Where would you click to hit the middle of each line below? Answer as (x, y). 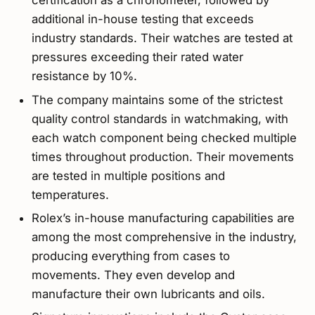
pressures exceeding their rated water (137, 57)
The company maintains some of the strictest (157, 99)
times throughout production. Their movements (162, 156)
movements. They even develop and (133, 275)
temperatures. (70, 194)
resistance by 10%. (84, 76)
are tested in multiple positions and (128, 175)
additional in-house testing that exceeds (142, 19)
